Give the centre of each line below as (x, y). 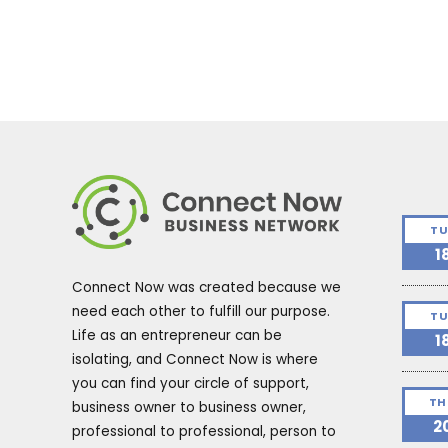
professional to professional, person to (204, 432)
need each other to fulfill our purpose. (201, 312)
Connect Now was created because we (206, 288)
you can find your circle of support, (190, 384)
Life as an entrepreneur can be (177, 336)
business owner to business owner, (189, 408)
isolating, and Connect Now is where (195, 360)
